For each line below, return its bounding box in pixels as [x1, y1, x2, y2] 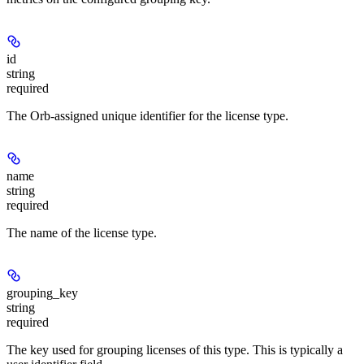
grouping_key [6, 285, 78, 300]
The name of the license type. [6, 225, 157, 240]
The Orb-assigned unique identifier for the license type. [6, 108, 288, 123]
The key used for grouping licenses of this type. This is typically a [6, 342, 343, 357]
